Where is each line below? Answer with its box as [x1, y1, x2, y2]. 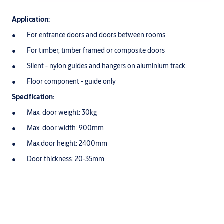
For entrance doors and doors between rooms [27, 30, 165, 40]
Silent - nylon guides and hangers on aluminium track [27, 61, 185, 71]
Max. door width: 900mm [27, 123, 104, 133]
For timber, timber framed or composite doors [27, 46, 165, 55]
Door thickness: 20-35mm [27, 154, 104, 164]
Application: [12, 15, 50, 24]
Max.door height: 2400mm [27, 139, 107, 148]
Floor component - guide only [27, 77, 116, 86]
